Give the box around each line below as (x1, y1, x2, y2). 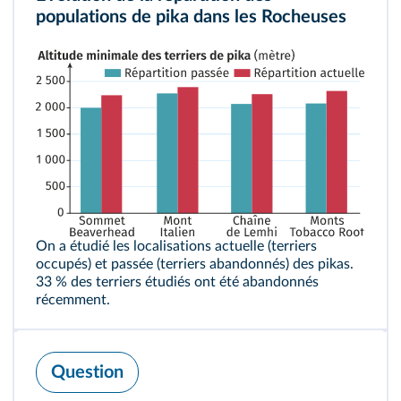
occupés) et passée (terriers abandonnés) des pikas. (36, 257, 354, 272)
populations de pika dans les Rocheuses (36, 8, 346, 27)
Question (51, 363, 124, 382)
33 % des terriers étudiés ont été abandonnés (36, 275, 319, 290)
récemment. (36, 293, 110, 308)
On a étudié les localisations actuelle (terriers (36, 239, 317, 254)
